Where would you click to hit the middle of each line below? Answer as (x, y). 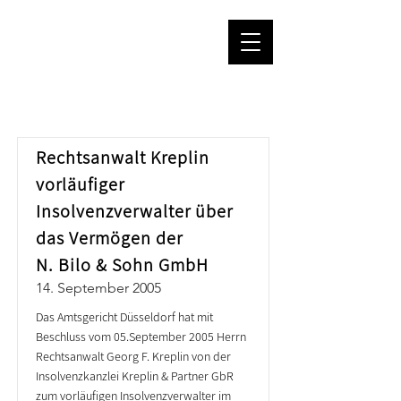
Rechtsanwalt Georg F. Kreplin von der (133, 356)
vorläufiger (80, 184)
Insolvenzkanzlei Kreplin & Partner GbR (135, 376)
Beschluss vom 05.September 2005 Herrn (141, 337)
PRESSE (64, 111)
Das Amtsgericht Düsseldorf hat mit (124, 317)
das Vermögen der (109, 238)
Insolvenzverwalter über (134, 211)
